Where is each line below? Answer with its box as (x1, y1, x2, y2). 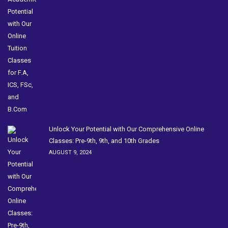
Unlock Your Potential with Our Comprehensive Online (49, 125, 204, 133)
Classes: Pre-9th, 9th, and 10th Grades (49, 137, 159, 145)
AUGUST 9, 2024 (49, 149, 92, 156)
